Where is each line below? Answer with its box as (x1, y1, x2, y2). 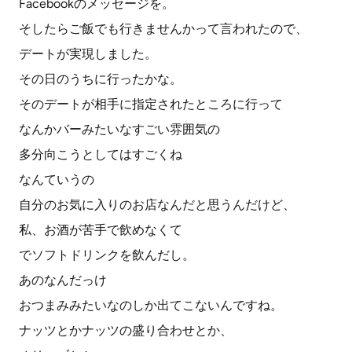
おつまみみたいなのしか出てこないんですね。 (19, 298, 283, 313)
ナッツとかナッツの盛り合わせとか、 (19, 323, 233, 338)
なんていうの (19, 172, 94, 187)
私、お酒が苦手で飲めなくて (19, 222, 182, 237)
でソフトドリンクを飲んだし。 (19, 247, 195, 262)
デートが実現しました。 (19, 46, 157, 61)
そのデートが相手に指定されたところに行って (19, 97, 283, 112)
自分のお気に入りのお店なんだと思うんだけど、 (19, 197, 295, 212)
